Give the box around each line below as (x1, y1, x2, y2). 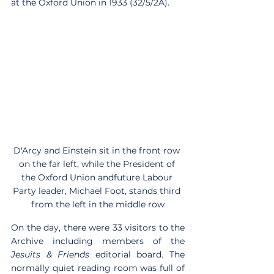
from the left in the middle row (31, 199, 165, 210)
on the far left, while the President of (18, 158, 177, 170)
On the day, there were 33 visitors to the (11, 222, 185, 234)
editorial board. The (89, 249, 185, 261)
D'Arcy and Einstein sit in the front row (13, 145, 182, 157)
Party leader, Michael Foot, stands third (13, 185, 183, 197)
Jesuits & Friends (11, 249, 90, 261)
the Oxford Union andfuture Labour (21, 172, 175, 183)
